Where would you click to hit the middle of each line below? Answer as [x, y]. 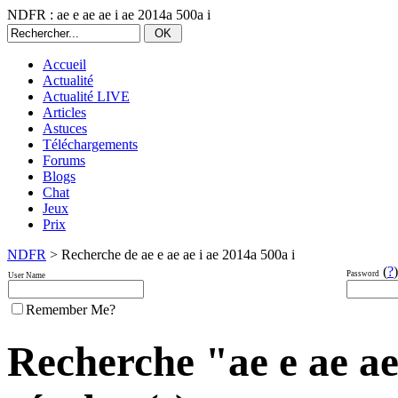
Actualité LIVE [86, 96]
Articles [64, 112]
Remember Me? [71, 310]
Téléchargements [90, 144]
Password [363, 274]
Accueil [64, 64]
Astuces [65, 128]
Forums [64, 160]
